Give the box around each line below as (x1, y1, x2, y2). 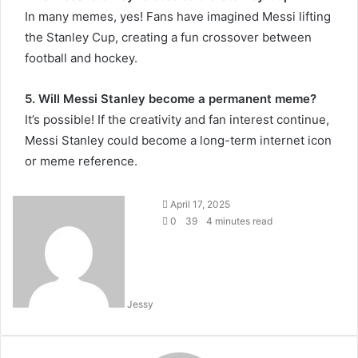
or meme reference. (25, 153, 137, 169)
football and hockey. (25, 50, 137, 66)
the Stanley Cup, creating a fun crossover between (25, 30, 312, 45)
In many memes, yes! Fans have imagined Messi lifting (25, 9, 331, 24)
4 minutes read (204, 215, 272, 227)
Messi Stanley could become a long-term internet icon (25, 133, 332, 148)
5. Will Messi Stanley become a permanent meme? (25, 91, 316, 106)
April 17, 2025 (170, 198, 230, 210)
